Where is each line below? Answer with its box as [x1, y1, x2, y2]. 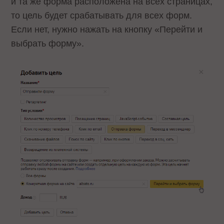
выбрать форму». [11, 38, 89, 48]
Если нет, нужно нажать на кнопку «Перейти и [11, 24, 203, 34]
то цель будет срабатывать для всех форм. [11, 10, 192, 20]
